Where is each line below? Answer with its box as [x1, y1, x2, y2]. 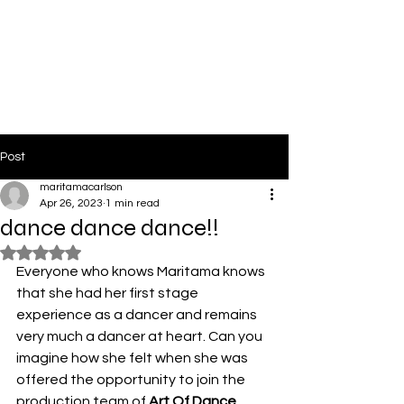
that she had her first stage [16, 286, 201, 300]
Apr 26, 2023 [40, 197, 103, 209]
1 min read [106, 197, 160, 209]
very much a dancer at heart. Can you [16, 329, 265, 344]
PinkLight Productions [18, 27, 195, 50]
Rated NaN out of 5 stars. [40, 245, 187, 258]
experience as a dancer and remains [16, 308, 260, 322]
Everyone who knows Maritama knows [16, 264, 268, 279]
